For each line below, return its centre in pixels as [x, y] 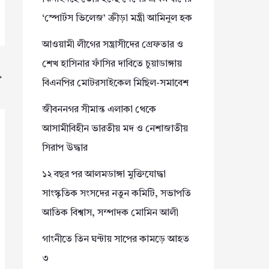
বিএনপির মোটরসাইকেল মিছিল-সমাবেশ [115, 83]
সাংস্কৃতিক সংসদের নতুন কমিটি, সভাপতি [116, 194]
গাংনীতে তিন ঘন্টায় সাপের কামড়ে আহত [116, 239]
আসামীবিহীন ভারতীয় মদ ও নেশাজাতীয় [115, 129]
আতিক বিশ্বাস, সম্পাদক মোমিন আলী [110, 213]
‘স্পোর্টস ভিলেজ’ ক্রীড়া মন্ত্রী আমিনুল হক [117, 18]
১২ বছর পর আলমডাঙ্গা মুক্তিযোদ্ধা [104, 174]
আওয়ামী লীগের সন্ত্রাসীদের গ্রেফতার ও [113, 45]
